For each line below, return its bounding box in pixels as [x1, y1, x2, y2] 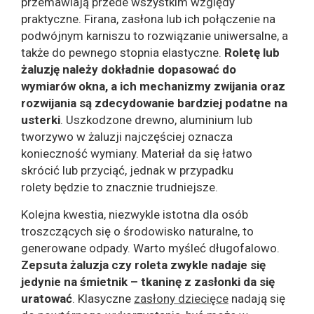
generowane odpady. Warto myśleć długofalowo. [21, 241, 280, 256]
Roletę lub [224, 46, 280, 60]
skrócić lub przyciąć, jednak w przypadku [21, 163, 233, 178]
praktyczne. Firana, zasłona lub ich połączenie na [21, 12, 275, 27]
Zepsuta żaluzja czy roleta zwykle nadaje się [21, 258, 266, 273]
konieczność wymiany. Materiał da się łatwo [21, 146, 252, 161]
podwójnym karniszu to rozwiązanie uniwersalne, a [21, 29, 288, 43]
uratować [21, 292, 72, 306]
